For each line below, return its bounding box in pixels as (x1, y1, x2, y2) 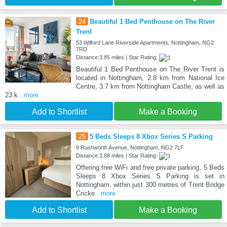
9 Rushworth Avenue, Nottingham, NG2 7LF (75, 144, 184, 150)
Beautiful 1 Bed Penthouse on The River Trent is (75, 65, 224, 73)
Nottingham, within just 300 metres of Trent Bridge (75, 181, 224, 189)
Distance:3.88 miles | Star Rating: (75, 152, 159, 159)
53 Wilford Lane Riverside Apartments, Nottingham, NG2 (75, 39, 214, 46)
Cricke (75, 190, 95, 198)
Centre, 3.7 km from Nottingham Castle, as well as (75, 82, 224, 90)
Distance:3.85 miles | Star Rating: (75, 54, 159, 60)
